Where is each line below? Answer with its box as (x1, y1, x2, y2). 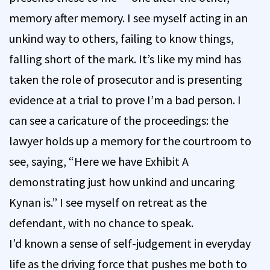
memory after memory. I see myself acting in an (9, 10, 248, 25)
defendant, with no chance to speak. (9, 215, 193, 230)
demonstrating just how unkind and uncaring (9, 174, 235, 189)
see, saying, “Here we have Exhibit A (9, 153, 189, 169)
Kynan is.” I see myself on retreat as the (9, 194, 207, 210)
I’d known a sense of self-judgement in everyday (9, 235, 251, 251)
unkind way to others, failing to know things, (9, 30, 234, 46)
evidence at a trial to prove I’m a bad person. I (9, 92, 241, 107)
